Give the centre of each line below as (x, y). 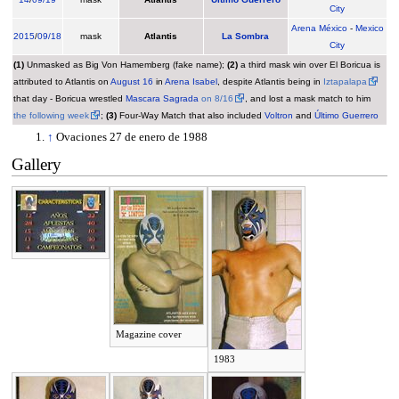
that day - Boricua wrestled (69, 99)
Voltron (278, 116)
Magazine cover (148, 334)
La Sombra (246, 37)
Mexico (369, 28)
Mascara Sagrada (162, 99)
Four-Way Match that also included (190, 116)
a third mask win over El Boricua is (309, 65)
